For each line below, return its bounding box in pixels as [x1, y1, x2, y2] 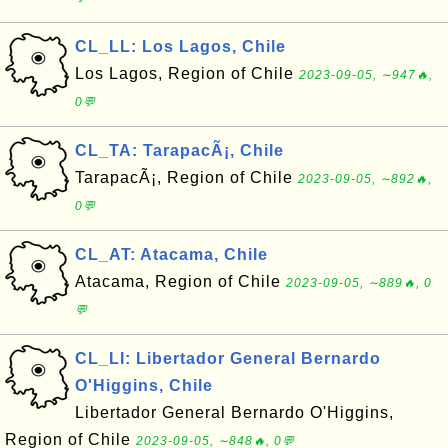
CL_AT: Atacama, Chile [75, 246, 268, 263]
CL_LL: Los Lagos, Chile [75, 38, 286, 55]
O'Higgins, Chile [75, 377, 213, 394]
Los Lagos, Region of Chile [75, 65, 299, 82]
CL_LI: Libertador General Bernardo [75, 350, 381, 367]
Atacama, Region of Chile [75, 273, 286, 290]
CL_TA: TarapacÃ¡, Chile [75, 142, 284, 159]
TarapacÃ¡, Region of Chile [75, 169, 298, 186]
